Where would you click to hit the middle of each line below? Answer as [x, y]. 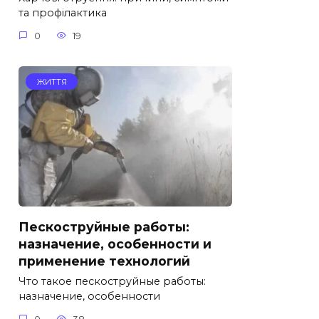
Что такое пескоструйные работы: [112, 282]
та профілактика [63, 13]
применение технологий [104, 261]
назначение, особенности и [115, 244]
